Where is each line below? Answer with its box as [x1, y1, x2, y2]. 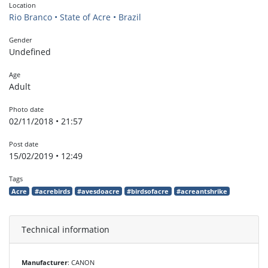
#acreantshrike [176, 187, 227, 196]
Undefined [9, 45, 51, 57]
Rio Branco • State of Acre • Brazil [9, 11, 141, 23]
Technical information [22, 223, 109, 235]
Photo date [9, 104, 44, 114]
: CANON [68, 257, 95, 267]
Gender [9, 35, 32, 44]
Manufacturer [22, 257, 68, 267]
